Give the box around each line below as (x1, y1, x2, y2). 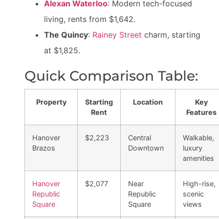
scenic (183, 190, 204, 198)
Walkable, (183, 133, 214, 142)
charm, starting (142, 30, 200, 40)
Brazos (32, 144, 55, 152)
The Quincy (44, 30, 88, 40)
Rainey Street (92, 30, 142, 40)
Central (128, 133, 151, 142)
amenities (183, 154, 214, 162)
